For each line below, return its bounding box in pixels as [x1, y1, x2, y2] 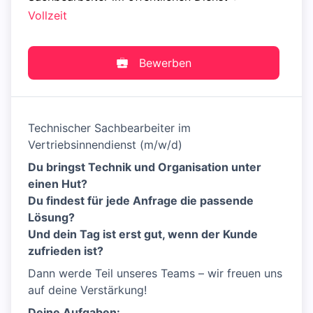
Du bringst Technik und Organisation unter [28, 160, 261, 175]
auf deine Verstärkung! [28, 283, 147, 298]
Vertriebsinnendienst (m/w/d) [28, 138, 182, 152]
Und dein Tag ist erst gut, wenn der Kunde [28, 227, 258, 242]
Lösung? [28, 210, 75, 225]
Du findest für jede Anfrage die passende [28, 194, 254, 208]
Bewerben [138, 56, 191, 71]
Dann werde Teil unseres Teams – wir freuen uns [28, 266, 282, 281]
